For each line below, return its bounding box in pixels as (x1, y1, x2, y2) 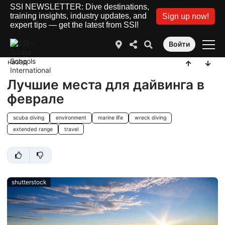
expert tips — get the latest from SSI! (10, 21, 139, 29)
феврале (7, 90, 64, 106)
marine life (97, 115, 123, 122)
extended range (13, 126, 53, 133)
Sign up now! (162, 12, 209, 21)
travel (64, 126, 78, 133)
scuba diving (13, 115, 44, 122)
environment (55, 115, 86, 122)
